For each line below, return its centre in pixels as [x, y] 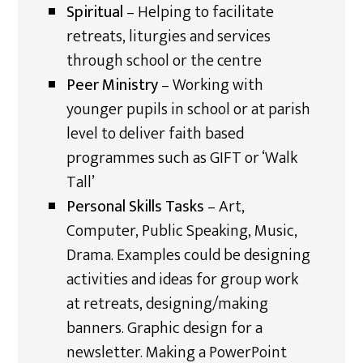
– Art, [225, 207]
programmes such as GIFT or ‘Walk [182, 158]
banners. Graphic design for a [165, 328]
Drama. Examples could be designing [189, 255]
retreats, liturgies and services [169, 36]
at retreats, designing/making [168, 304]
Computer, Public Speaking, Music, [182, 231]
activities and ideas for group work [183, 280]
